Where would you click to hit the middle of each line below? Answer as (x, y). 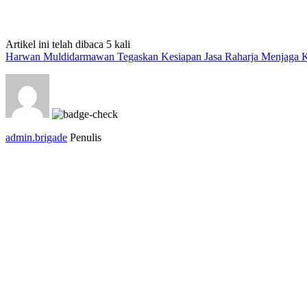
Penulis (86, 137)
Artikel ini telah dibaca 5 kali (68, 44)
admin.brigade (36, 137)
